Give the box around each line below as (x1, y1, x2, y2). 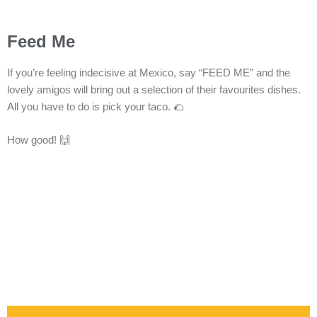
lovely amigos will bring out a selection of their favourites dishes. (7, 83, 301, 96)
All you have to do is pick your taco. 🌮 (7, 100, 184, 113)
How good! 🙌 (7, 133, 70, 146)
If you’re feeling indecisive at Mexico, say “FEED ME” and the (7, 67, 290, 79)
